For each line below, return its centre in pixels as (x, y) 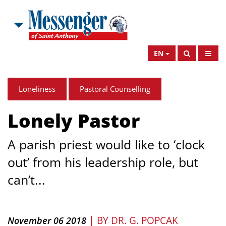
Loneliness (37, 89)
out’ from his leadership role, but (103, 162)
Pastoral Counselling (115, 89)
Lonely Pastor (74, 120)
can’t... (26, 180)
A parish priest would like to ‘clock (106, 144)
